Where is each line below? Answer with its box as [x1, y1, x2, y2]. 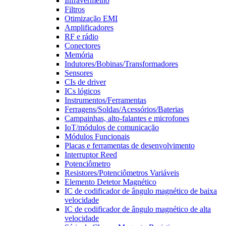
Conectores [65, 41, 100, 50]
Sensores [65, 69, 93, 77]
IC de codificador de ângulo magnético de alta [65, 205, 211, 213]
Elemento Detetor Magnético [65, 178, 156, 186]
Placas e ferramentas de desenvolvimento [65, 141, 195, 150]
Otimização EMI [65, 14, 118, 23]
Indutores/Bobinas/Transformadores [65, 60, 178, 68]
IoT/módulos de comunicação [65, 123, 159, 132]
